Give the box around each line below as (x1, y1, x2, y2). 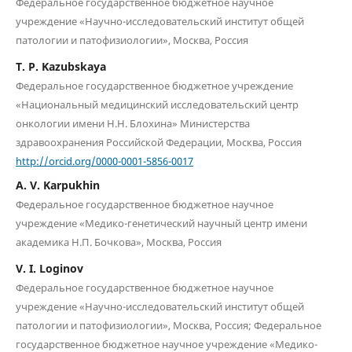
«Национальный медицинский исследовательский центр (15, 97, 299, 112)
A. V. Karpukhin (15, 178, 100, 193)
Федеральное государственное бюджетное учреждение (15, 78, 293, 93)
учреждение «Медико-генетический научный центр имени (15, 216, 307, 231)
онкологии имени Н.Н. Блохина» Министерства (15, 115, 250, 130)
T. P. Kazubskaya (15, 58, 106, 74)
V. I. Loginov (15, 261, 83, 277)
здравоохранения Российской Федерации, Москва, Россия (15, 134, 302, 149)
